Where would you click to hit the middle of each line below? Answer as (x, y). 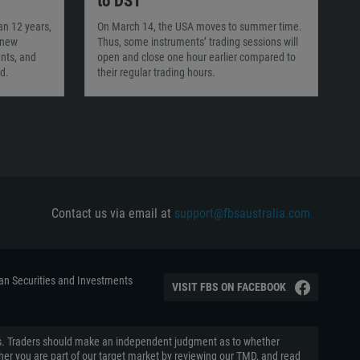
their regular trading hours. (156, 72)
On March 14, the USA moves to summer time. (199, 27)
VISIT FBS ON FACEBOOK (229, 287)
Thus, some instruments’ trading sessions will (197, 42)
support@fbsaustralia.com (242, 213)
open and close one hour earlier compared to (196, 57)
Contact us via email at (113, 213)
